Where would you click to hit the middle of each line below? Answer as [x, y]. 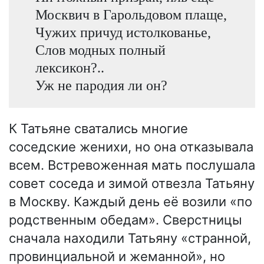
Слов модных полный [100, 50]
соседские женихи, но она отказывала [131, 146]
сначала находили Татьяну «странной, [130, 238]
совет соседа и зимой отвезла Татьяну [132, 183]
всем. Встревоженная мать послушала [132, 165]
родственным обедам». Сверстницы [126, 220]
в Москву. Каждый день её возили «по [131, 201]
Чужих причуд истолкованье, [123, 32]
